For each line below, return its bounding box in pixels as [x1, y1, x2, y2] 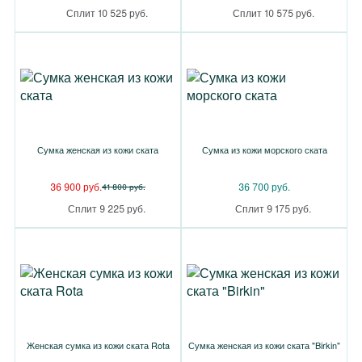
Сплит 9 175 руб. [235, 201, 311, 215]
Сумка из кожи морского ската [201, 143, 327, 156]
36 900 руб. [50, 179, 102, 193]
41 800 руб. [102, 181, 145, 192]
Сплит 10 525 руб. [65, 6, 148, 19]
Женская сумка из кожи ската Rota [26, 339, 170, 351]
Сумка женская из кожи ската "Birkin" [188, 339, 340, 351]
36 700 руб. [238, 179, 290, 193]
